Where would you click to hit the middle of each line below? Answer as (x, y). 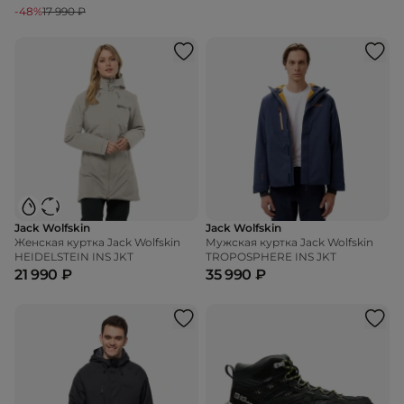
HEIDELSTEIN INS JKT (74, 257)
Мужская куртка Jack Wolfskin (289, 242)
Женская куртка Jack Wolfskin (97, 242)
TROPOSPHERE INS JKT (271, 257)
